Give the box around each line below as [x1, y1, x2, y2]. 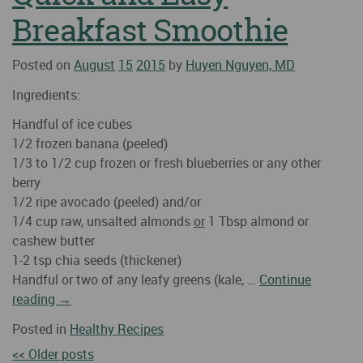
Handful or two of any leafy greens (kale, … [12, 271, 259, 289]
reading [12, 290, 58, 309]
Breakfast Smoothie [12, 9, 288, 52]
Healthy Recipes [70, 320, 164, 339]
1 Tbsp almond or [205, 212, 309, 231]
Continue [259, 271, 311, 289]
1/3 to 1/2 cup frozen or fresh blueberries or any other [12, 154, 321, 173]
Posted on [12, 55, 70, 74]
